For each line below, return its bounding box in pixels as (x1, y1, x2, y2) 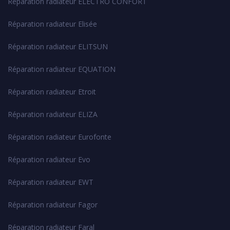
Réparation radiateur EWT (8, 177, 93, 187)
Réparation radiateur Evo (8, 154, 90, 164)
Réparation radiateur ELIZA (8, 109, 98, 119)
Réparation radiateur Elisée (8, 18, 97, 29)
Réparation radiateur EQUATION (8, 64, 116, 74)
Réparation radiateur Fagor (8, 199, 98, 209)
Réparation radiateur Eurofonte (8, 131, 111, 142)
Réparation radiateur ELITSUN (8, 41, 108, 51)
